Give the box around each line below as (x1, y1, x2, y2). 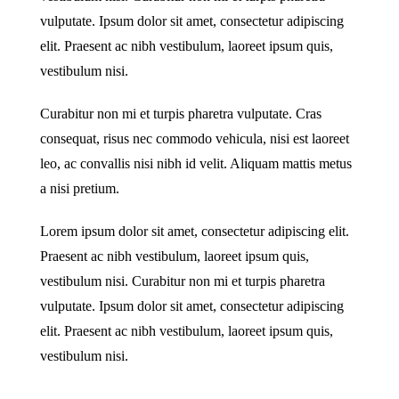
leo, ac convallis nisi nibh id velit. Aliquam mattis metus (39, 156, 352, 171)
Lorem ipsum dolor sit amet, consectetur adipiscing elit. (39, 224, 349, 239)
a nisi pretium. (39, 181, 119, 196)
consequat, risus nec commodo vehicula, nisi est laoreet (39, 131, 349, 146)
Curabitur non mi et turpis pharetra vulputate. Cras (39, 106, 322, 121)
